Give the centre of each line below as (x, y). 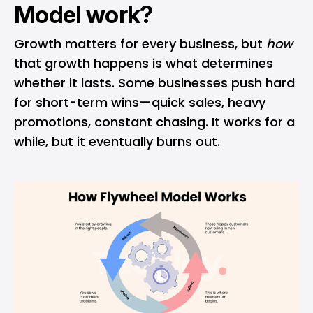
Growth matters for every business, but (140, 43)
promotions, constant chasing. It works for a (154, 122)
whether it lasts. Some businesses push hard (154, 82)
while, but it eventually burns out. (117, 141)
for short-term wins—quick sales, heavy (140, 102)
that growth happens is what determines (144, 63)
